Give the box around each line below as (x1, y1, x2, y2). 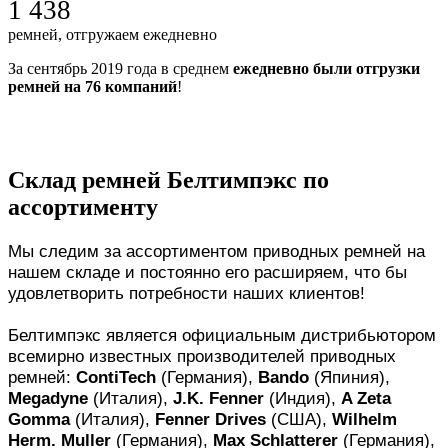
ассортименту (8, 194, 158, 221)
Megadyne (8, 388, 88, 409)
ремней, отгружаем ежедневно (8, 25, 217, 43)
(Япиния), (309, 367, 390, 388)
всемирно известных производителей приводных (8, 346, 396, 367)
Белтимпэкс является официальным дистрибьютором (8, 325, 436, 346)
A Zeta (341, 388, 391, 409)
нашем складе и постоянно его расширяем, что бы (8, 262, 407, 283)
